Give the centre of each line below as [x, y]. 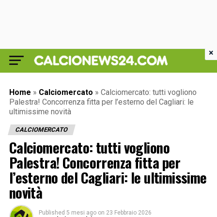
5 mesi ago [81, 213]
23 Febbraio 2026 [129, 213]
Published [52, 213]
